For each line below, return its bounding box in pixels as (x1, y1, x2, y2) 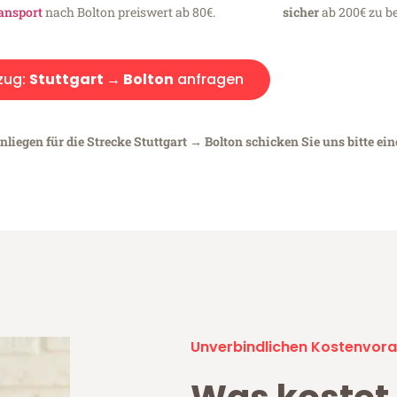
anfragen (174, 68, 244, 90)
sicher (282, 3, 319, 20)
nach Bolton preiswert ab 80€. (43, 3, 216, 20)
